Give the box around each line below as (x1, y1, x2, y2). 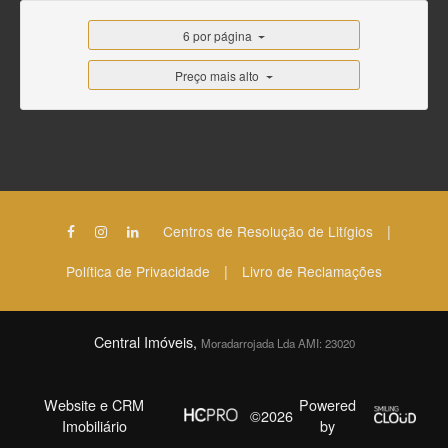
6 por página (182, 26, 252, 44)
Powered (298, 394, 356, 415)
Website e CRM (44, 394, 145, 415)
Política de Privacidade (66, 261, 210, 281)
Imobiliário (61, 415, 127, 436)
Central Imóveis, (93, 331, 201, 352)
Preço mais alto (175, 66, 260, 84)
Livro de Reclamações (242, 261, 382, 281)
